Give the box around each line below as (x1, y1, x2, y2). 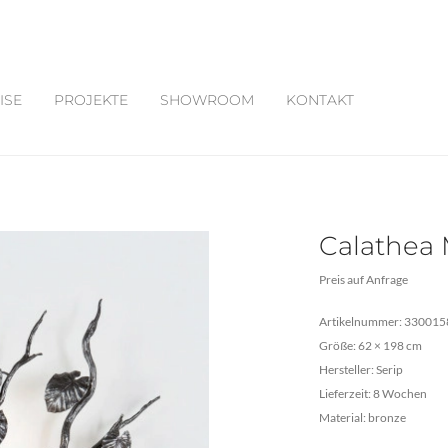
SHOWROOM (160, 90, 254, 109)
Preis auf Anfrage (319, 272, 408, 287)
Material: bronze (319, 410, 406, 425)
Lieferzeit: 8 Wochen (319, 386, 427, 401)
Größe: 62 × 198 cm (319, 338, 422, 353)
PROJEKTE (54, 90, 128, 109)
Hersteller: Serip (319, 362, 403, 377)
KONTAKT (286, 90, 354, 109)
